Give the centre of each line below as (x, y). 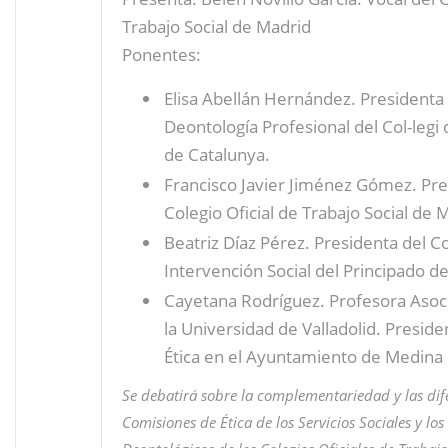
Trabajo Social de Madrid (216, 26)
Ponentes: (161, 54)
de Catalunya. (217, 154)
